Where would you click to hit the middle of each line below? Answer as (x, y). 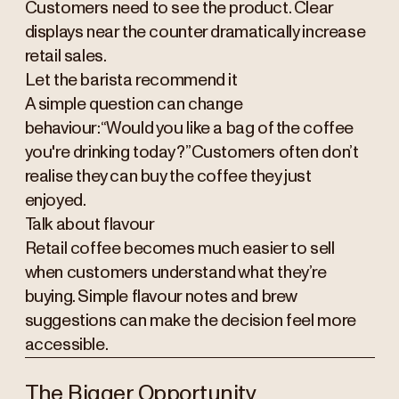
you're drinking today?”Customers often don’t (191, 152)
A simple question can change (134, 104)
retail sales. (65, 56)
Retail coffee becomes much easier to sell (179, 248)
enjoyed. (55, 200)
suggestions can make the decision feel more (190, 321)
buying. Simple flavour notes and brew (161, 297)
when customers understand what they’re (175, 273)
